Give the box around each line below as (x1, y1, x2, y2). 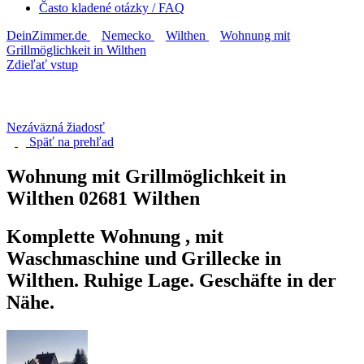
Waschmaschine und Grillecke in (6, 247, 281, 269)
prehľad (73, 135, 114, 149)
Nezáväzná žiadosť (6, 120, 105, 134)
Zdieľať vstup (6, 58, 78, 71)
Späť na (29, 135, 73, 149)
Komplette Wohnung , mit (6, 225, 223, 247)
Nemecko (102, 28, 151, 42)
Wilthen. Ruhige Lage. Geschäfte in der (6, 269, 336, 291)
